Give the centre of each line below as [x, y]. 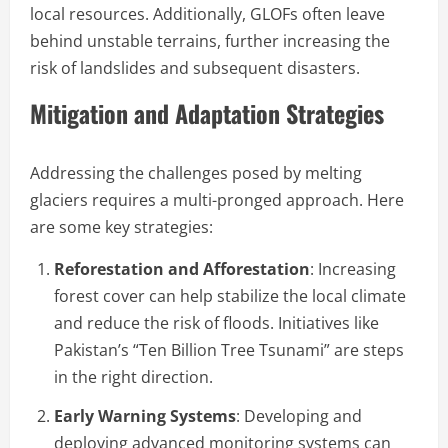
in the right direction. [133, 376]
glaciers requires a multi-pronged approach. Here [217, 199]
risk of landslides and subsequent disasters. [195, 67]
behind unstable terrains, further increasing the [210, 40]
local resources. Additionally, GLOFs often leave [207, 13]
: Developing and [299, 415]
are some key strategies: [121, 226]
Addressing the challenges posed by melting [196, 172]
